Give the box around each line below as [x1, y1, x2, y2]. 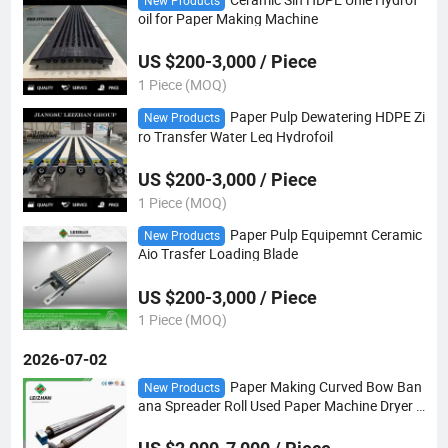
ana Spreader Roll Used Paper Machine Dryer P [137, 397, 425, 416]
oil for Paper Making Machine [137, 10, 318, 29]
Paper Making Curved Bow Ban [229, 377, 422, 396]
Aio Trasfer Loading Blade [137, 245, 298, 264]
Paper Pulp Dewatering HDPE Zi [229, 108, 425, 127]
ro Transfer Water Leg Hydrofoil [137, 127, 333, 146]
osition [137, 413, 180, 432]
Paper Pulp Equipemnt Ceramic [229, 226, 422, 245]
